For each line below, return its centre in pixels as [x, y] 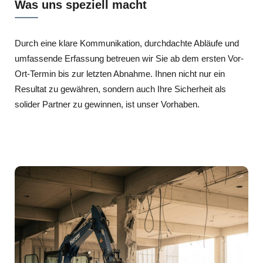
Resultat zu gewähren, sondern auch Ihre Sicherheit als [120, 89]
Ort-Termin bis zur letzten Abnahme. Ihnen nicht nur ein [120, 74]
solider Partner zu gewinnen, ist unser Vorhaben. [107, 104]
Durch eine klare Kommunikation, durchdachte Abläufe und [127, 43]
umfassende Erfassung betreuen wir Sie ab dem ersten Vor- [129, 58]
